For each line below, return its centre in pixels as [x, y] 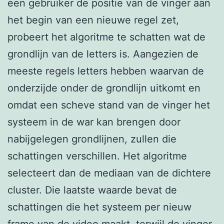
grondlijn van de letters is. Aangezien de [103, 54]
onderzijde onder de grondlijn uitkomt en [104, 88]
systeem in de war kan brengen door [94, 122]
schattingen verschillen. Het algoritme [97, 156]
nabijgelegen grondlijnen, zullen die [92, 139]
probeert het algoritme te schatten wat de [106, 37]
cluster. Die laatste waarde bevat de [92, 190]
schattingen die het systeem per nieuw [99, 207]
